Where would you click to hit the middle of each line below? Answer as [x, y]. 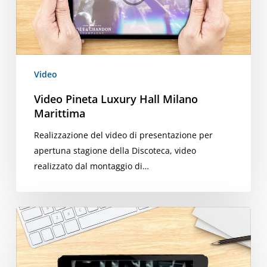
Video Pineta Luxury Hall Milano [116, 99]
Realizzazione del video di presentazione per [123, 135]
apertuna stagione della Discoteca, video [115, 151]
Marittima [59, 114]
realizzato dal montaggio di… [91, 166]
